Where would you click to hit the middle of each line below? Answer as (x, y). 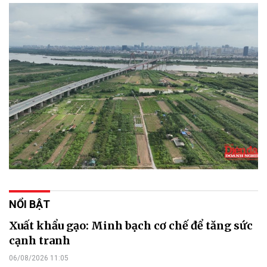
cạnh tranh (40, 240)
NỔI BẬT (30, 204)
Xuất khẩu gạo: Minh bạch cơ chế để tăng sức (131, 225)
